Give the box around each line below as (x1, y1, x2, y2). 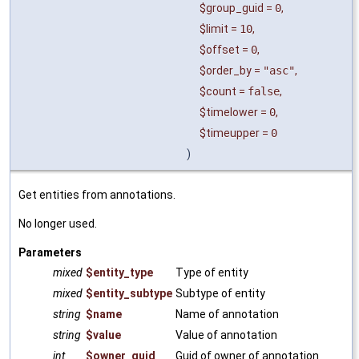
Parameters (18, 245, 82, 259)
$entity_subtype (86, 286, 172, 300)
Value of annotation (175, 328, 277, 341)
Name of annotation (175, 307, 279, 321)
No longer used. (18, 216, 97, 230)
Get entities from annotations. (18, 188, 175, 201)
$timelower (200, 105, 258, 119)
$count (200, 84, 236, 98)
